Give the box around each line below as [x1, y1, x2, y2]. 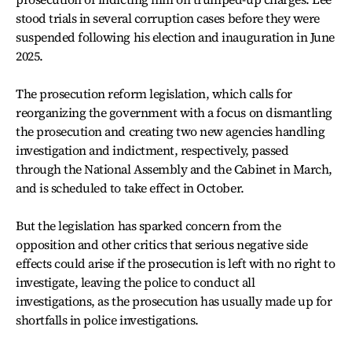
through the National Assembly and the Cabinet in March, [16, 160, 332, 178]
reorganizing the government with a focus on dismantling [16, 104, 332, 121]
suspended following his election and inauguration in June [16, 28, 335, 46]
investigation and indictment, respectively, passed [16, 141, 289, 159]
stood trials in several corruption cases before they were [16, 9, 320, 27]
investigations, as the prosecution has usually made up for [16, 292, 332, 310]
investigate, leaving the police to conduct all [16, 273, 255, 291]
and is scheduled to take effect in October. [16, 179, 244, 196]
